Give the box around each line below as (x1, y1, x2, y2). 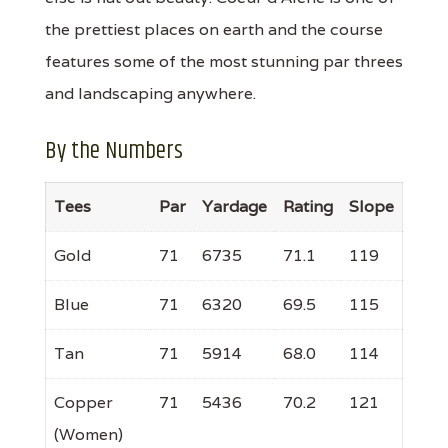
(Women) (54, 423, 123, 445)
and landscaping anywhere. (45, 82, 256, 104)
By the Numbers (45, 132, 183, 169)
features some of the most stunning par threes (45, 50, 403, 72)
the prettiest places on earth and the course (45, 18, 383, 40)
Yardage (202, 195, 267, 217)
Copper (54, 391, 113, 413)
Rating (283, 195, 333, 217)
